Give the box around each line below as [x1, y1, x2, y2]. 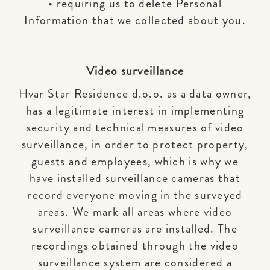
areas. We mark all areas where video [37, 203, 233, 221]
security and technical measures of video [26, 119, 244, 136]
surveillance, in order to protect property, [21, 136, 249, 153]
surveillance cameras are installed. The [33, 220, 237, 237]
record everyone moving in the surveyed [27, 186, 243, 204]
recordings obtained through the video [31, 237, 239, 254]
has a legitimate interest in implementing [25, 102, 245, 119]
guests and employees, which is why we [31, 152, 239, 170]
